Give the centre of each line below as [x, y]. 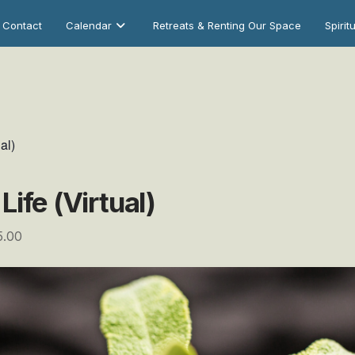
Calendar [89, 25]
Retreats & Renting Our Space [227, 25]
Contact [23, 25]
